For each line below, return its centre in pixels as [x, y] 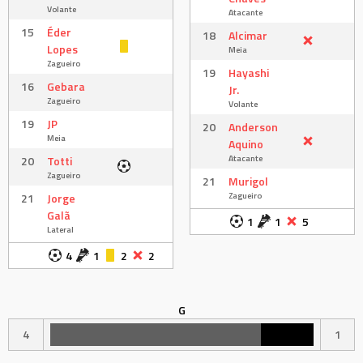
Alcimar [248, 35]
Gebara [66, 86]
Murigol [248, 181]
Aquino [246, 143]
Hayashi [249, 72]
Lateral [60, 229]
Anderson [253, 126]
